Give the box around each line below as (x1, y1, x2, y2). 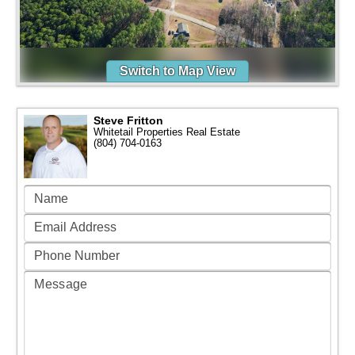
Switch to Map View (120, 64, 235, 78)
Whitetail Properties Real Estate (94, 126, 241, 138)
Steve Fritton (94, 114, 164, 127)
